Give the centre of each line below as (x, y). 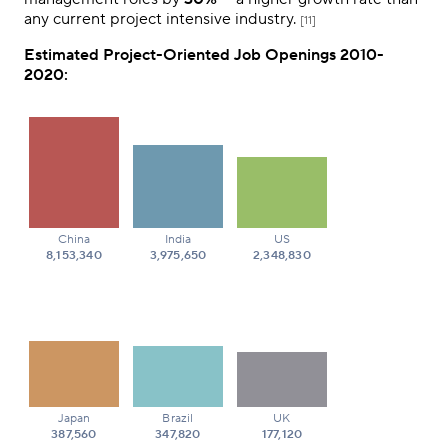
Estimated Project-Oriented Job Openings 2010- (204, 55)
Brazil (178, 419)
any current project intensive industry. (162, 19)
